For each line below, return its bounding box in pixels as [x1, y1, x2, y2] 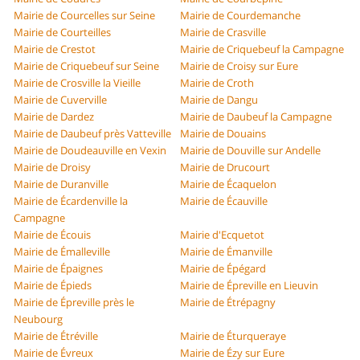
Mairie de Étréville [14, 329, 99, 344]
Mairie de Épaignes [14, 261, 104, 276]
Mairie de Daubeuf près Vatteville [14, 126, 172, 141]
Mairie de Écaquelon [180, 177, 276, 192]
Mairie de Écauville [180, 194, 268, 209]
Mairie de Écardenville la [14, 194, 129, 209]
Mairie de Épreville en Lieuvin [180, 278, 318, 293]
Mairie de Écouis [14, 227, 92, 243]
